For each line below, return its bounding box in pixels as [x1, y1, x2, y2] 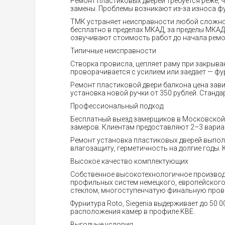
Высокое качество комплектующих [70, 157, 188, 165]
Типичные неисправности [70, 47, 156, 55]
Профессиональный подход [70, 102, 163, 110]
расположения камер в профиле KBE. [70, 207, 195, 215]
